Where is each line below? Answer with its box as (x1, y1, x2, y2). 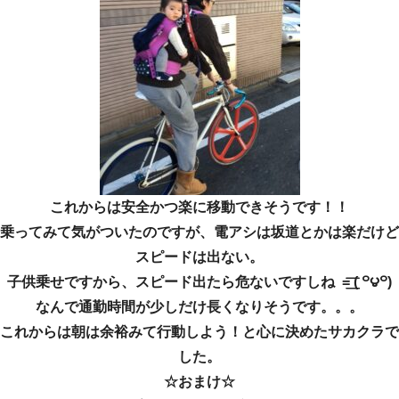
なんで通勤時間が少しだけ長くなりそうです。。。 (36, 299, 363, 315)
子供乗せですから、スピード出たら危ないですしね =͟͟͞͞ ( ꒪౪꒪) (7, 274, 392, 290)
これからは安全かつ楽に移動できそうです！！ (50, 199, 349, 216)
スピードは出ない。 (135, 249, 264, 265)
